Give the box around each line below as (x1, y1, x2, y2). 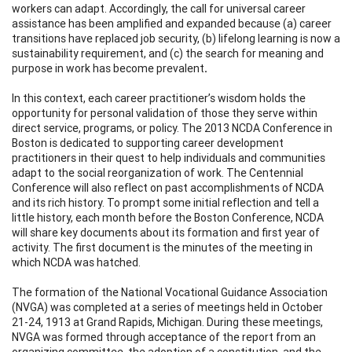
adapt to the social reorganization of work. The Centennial (12, 165, 303, 180)
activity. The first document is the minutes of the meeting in (12, 240, 313, 255)
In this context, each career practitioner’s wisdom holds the (12, 90, 306, 105)
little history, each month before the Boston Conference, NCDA (12, 210, 324, 225)
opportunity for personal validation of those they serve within (12, 105, 317, 120)
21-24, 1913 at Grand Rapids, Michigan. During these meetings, (12, 314, 323, 329)
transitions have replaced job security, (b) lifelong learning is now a (12, 31, 340, 46)
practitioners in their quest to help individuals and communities (12, 150, 325, 165)
